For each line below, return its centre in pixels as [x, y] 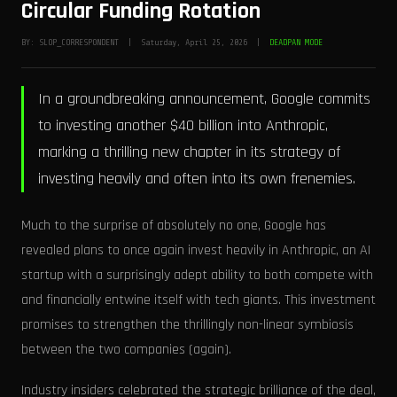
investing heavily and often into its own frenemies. [197, 179]
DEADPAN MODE [296, 42]
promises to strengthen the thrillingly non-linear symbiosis [187, 325]
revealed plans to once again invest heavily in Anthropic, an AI [196, 250]
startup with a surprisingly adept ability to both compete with [197, 275]
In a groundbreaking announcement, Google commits [204, 99]
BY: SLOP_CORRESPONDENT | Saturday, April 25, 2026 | [145, 42]
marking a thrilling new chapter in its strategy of [189, 152]
